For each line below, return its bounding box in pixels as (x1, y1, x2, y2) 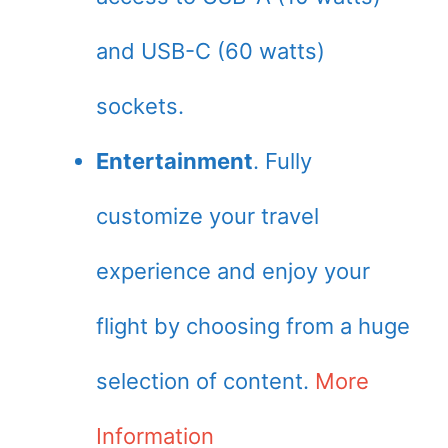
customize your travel (96, 203, 319, 229)
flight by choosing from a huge (96, 313, 410, 339)
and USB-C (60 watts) (96, 38, 325, 64)
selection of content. (96, 368, 315, 394)
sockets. (96, 93, 184, 119)
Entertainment (96, 148, 253, 174)
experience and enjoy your (96, 258, 370, 284)
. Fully (253, 148, 312, 174)
